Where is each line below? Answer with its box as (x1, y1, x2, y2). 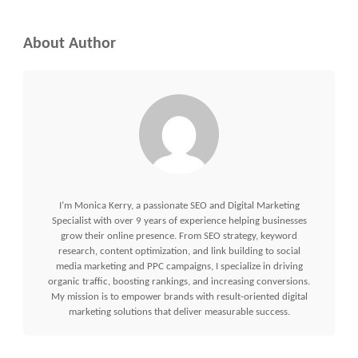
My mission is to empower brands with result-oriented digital (50, 291, 308, 302)
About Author (23, 35, 116, 52)
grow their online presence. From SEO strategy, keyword (61, 230, 297, 241)
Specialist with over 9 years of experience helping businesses (51, 215, 307, 226)
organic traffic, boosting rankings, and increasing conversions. (48, 276, 310, 287)
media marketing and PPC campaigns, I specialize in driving (55, 261, 303, 272)
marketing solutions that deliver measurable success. (68, 306, 290, 317)
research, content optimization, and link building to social (58, 245, 300, 257)
